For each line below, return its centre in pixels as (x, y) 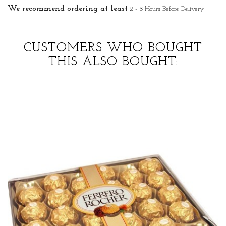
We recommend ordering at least (68, 9)
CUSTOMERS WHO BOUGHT (113, 48)
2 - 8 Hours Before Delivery (167, 9)
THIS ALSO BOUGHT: (113, 62)
